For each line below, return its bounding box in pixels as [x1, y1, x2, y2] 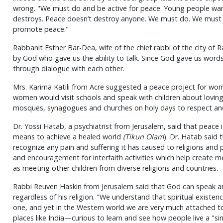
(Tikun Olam [122, 132, 164, 142]
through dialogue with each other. [12, 64, 124, 74]
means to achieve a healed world [12, 132, 123, 142]
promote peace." [12, 24, 69, 34]
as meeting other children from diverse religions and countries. [12, 163, 218, 173]
